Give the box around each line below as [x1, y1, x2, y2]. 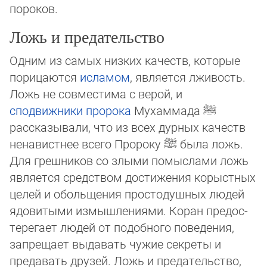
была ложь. [177, 136, 243, 151]
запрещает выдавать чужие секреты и [10, 236, 221, 252]
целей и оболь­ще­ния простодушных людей [10, 186, 244, 201]
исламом [80, 69, 130, 85]
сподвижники [10, 103, 83, 118]
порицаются [10, 69, 80, 85]
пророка [86, 103, 131, 118]
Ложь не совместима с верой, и [10, 86, 182, 101]
